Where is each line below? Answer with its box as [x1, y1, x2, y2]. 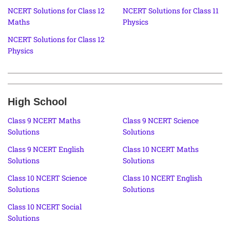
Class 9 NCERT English [8, 144, 84, 154]
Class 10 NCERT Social [8, 201, 82, 212]
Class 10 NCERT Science [8, 172, 87, 183]
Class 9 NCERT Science [123, 115, 199, 125]
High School [8, 95, 67, 107]
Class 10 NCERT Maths [123, 144, 199, 154]
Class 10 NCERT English [123, 172, 202, 183]
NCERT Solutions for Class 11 [123, 5, 219, 15]
